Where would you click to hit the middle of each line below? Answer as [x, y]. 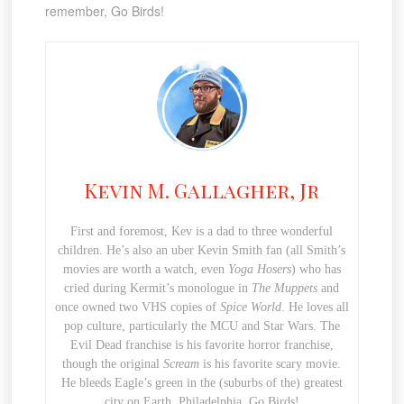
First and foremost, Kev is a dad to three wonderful [202, 231]
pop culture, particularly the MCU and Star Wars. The [202, 326]
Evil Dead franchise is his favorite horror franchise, [202, 344]
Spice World [250, 307]
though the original [113, 363]
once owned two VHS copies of [137, 307]
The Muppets [285, 288]
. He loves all [315, 307]
